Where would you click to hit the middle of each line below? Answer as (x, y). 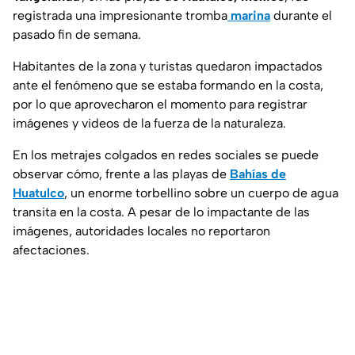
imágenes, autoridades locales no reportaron (141, 231)
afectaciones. (51, 250)
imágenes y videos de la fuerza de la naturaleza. (149, 124)
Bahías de (258, 174)
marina (249, 16)
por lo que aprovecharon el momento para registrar (160, 105)
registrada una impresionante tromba (120, 16)
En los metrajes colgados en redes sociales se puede (166, 155)
